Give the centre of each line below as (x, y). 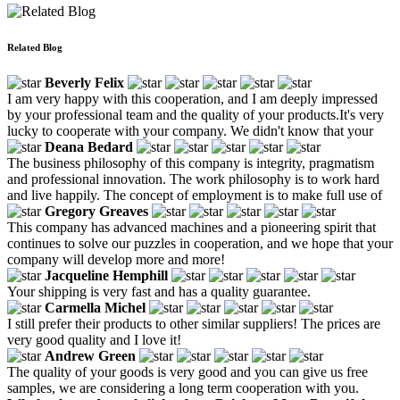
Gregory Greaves (96, 211)
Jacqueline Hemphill (106, 275)
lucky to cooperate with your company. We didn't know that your (190, 130)
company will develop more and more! (116, 259)
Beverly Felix (84, 82)
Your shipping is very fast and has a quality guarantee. (159, 291)
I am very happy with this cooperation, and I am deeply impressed (192, 98)
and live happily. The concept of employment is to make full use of (195, 195)
